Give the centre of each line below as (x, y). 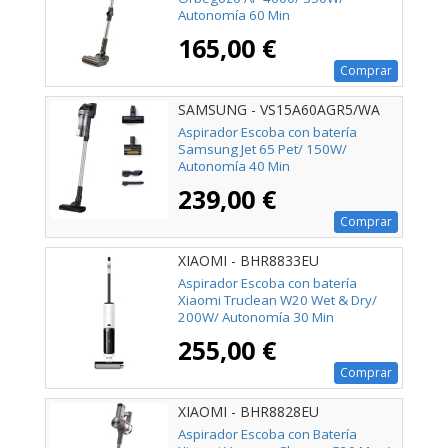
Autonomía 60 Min (234, 14)
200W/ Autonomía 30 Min (256, 316)
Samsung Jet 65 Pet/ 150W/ (262, 148)
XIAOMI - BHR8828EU (248, 411)
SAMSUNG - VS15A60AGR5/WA (279, 109)
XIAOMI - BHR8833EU (248, 260)
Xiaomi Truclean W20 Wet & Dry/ (277, 299)
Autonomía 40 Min (234, 165)
